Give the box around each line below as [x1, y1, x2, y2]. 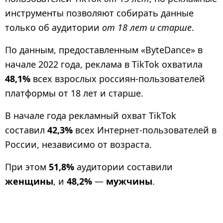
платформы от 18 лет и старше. [5, 87, 143, 99]
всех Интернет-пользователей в [73, 124, 217, 136]
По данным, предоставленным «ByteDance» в [5, 43, 203, 56]
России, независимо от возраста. [5, 138, 152, 151]
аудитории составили [74, 161, 173, 173]
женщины [5, 175, 53, 188]
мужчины [106, 175, 152, 188]
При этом [5, 161, 49, 173]
